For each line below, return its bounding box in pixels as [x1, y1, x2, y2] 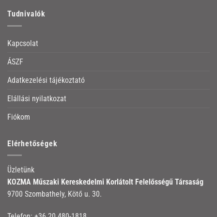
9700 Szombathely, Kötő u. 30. [7, 189, 102, 199]
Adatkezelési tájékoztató [7, 75, 85, 85]
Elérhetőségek [7, 139, 58, 148]
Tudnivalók [7, 9, 46, 19]
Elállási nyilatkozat [7, 93, 66, 103]
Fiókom [7, 112, 30, 122]
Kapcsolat [7, 38, 38, 48]
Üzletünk [7, 165, 34, 175]
